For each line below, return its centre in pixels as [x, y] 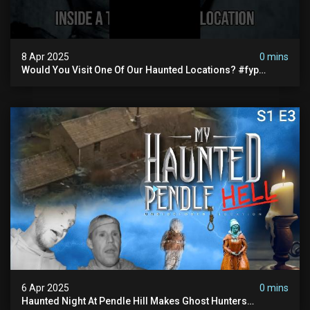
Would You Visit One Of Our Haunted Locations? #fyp [140, 70]
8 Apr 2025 [45, 56]
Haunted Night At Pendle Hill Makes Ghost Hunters [134, 301]
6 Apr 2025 [45, 288]
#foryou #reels [56, 81]
